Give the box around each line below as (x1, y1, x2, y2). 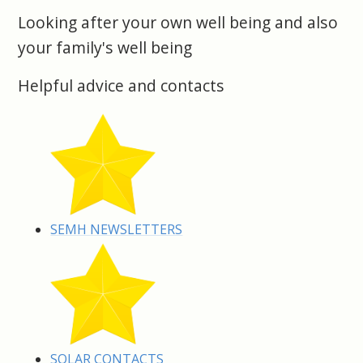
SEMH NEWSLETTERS (50, 220, 183, 238)
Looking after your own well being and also (18, 11, 339, 33)
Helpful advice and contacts (18, 75, 225, 96)
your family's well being (18, 36, 193, 58)
